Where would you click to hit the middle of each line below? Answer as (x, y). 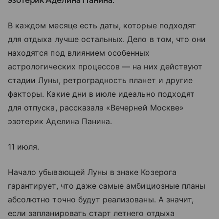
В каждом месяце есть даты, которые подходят (102, 25)
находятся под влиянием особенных (79, 53)
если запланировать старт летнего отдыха (91, 213)
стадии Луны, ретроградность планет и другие (100, 80)
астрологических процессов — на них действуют (105, 66)
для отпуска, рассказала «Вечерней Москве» (96, 108)
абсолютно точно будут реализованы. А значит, (101, 199)
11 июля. (24, 147)
